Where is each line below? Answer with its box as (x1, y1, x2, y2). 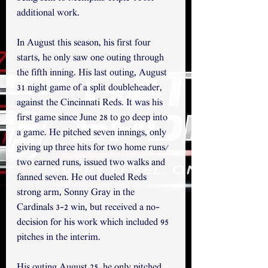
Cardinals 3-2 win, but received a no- (17, 202, 160, 214)
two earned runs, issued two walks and (17, 157, 167, 169)
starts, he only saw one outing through (17, 53, 166, 65)
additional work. (17, 8, 80, 20)
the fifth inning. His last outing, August (17, 68, 169, 80)
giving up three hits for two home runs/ (17, 142, 171, 154)
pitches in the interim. (17, 232, 103, 244)
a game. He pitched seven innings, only (17, 127, 169, 139)
